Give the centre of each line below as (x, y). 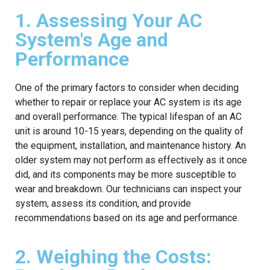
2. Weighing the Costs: (113, 256)
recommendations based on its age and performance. (127, 218)
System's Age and (92, 39)
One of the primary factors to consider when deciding (127, 87)
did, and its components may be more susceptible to (126, 174)
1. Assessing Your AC (109, 20)
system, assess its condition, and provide (103, 203)
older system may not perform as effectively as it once (131, 160)
